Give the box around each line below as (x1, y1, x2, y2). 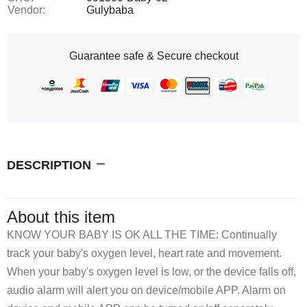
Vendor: (8, 4, 45, 16)
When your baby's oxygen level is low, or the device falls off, (7, 265, 296, 278)
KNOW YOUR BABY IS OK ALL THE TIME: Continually (7, 228, 277, 241)
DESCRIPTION (7, 158, 91, 172)
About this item (7, 207, 115, 226)
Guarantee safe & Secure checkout (69, 50, 238, 62)
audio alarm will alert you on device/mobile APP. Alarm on (7, 284, 286, 296)
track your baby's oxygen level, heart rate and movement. (7, 247, 282, 259)
